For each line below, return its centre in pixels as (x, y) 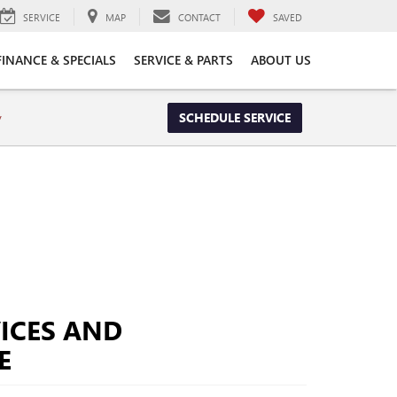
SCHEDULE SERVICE (235, 117)
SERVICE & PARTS (183, 59)
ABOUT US (281, 59)
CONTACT (199, 17)
